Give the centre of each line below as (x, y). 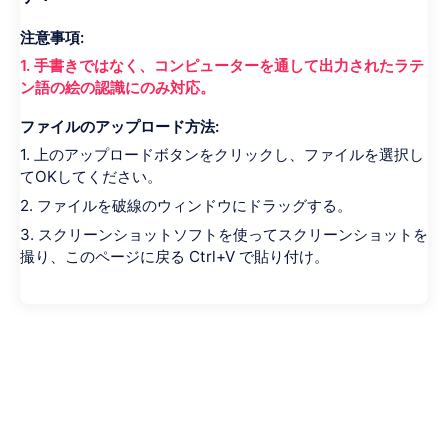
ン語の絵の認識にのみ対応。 (117, 88)
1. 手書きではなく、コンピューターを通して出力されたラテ (222, 66)
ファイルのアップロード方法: (119, 126)
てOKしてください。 (91, 177)
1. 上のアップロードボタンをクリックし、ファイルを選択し (222, 155)
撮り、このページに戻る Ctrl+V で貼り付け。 (174, 256)
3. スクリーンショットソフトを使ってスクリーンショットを (224, 234)
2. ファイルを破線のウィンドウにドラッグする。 (186, 205)
